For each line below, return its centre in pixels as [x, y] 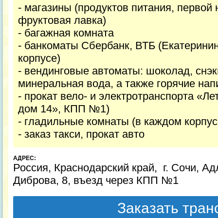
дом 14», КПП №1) [64, 109]
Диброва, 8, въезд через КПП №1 [96, 180]
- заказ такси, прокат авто [81, 134]
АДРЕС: [25, 158]
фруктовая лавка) [62, 20]
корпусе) [39, 58]
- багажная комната [66, 33]
